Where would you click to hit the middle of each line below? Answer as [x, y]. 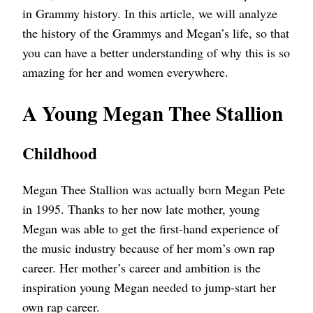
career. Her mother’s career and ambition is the [141, 267]
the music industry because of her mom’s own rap [148, 248]
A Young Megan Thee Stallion [153, 113]
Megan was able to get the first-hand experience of [151, 228]
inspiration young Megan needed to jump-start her [149, 287]
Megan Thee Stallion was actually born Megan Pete [154, 189]
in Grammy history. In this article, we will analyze [150, 14]
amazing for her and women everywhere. [125, 72]
